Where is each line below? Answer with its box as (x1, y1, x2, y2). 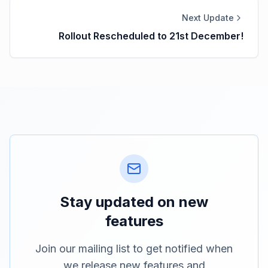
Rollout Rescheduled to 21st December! (59, 30, 243, 42)
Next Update (182, 13, 234, 23)
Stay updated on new (60, 193, 208, 211)
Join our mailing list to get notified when (35, 242, 233, 255)
